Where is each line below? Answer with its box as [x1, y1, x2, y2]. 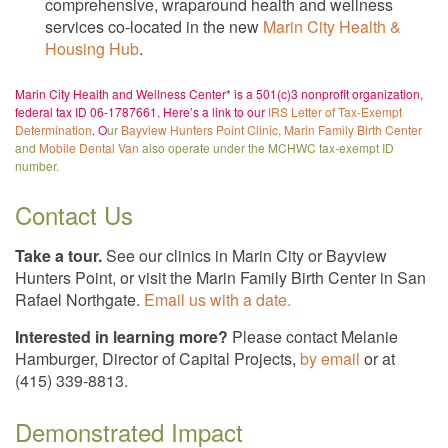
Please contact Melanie [228, 324, 398, 348]
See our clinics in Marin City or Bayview [102, 243, 387, 267]
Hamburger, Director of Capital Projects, [15, 346, 300, 370]
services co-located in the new [45, 14, 263, 38]
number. [15, 156, 59, 174]
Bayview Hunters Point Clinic [121, 120, 278, 138]
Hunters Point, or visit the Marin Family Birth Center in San [15, 265, 426, 289]
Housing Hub [45, 36, 139, 60]
